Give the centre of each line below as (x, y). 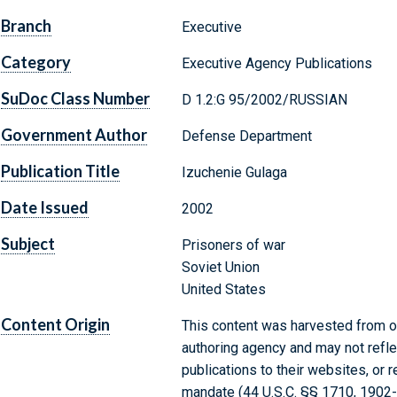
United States (223, 290)
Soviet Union (220, 268)
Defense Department (246, 136)
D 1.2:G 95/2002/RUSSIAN (264, 100)
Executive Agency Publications (276, 64)
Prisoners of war (233, 245)
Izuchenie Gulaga (234, 173)
